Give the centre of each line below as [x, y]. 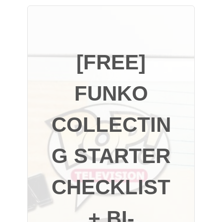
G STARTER [111, 156]
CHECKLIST [111, 187]
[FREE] [111, 62]
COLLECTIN [111, 125]
